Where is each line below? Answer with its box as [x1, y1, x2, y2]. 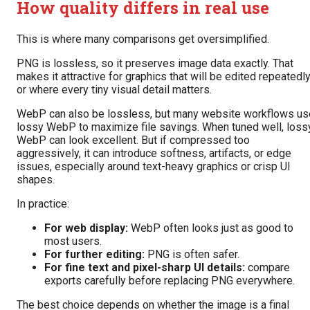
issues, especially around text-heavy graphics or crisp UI [17, 159, 291, 173]
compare [245, 260, 290, 274]
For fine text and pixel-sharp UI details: [44, 260, 245, 274]
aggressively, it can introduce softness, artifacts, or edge [17, 146, 291, 160]
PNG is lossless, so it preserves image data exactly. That [17, 56, 293, 70]
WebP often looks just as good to [128, 221, 293, 235]
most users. [44, 234, 102, 248]
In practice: [17, 197, 69, 210]
